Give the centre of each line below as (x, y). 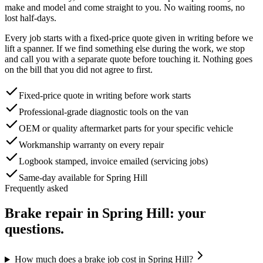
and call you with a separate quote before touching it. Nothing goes (129, 59)
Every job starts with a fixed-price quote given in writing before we (129, 38)
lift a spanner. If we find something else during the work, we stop (125, 48)
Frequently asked (36, 188)
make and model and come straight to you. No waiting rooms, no (125, 7)
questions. (34, 229)
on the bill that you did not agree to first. (79, 69)
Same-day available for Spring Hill (83, 177)
